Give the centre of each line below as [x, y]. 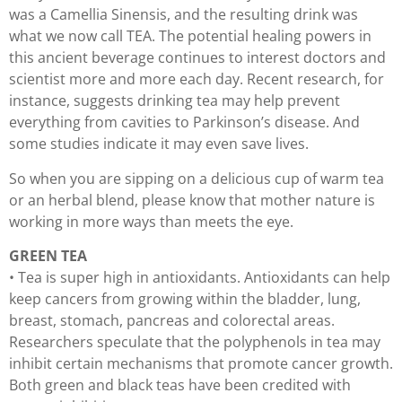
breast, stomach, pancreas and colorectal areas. [172, 321]
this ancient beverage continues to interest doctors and [197, 58]
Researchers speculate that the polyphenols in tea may [195, 342]
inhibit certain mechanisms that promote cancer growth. [201, 364]
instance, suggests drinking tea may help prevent [175, 101]
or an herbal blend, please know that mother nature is [192, 200]
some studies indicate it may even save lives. [159, 144]
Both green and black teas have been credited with [180, 385]
